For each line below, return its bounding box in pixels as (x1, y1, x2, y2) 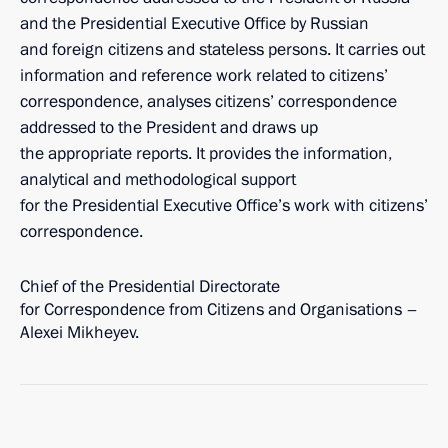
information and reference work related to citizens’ (20, 64, 388, 87)
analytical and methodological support (20, 168, 296, 191)
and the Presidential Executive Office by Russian (20, 12, 369, 35)
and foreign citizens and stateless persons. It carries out (20, 38, 425, 61)
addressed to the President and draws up (20, 116, 318, 139)
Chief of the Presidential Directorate (20, 275, 280, 298)
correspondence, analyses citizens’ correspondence (20, 90, 397, 113)
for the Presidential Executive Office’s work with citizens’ (20, 194, 428, 217)
